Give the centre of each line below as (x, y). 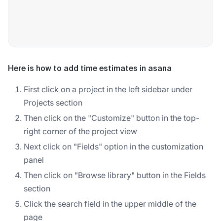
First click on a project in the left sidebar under (108, 89)
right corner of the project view (80, 131)
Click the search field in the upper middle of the (110, 203)
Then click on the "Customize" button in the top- (111, 118)
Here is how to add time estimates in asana (90, 69)
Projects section (53, 102)
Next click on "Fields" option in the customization (113, 146)
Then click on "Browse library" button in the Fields (115, 175)
